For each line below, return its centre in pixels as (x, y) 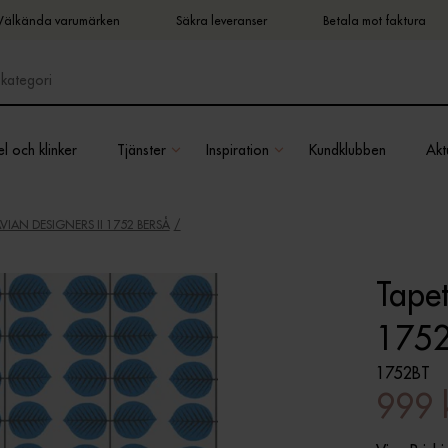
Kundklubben (347, 149)
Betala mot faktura (374, 20)
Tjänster (141, 149)
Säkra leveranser (221, 20)
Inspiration (237, 149)
